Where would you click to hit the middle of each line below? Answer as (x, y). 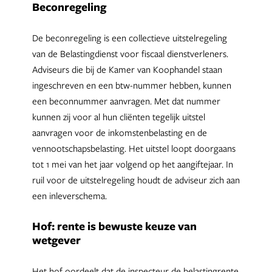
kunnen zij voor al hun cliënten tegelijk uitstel (118, 117)
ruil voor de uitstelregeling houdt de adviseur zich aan (136, 180)
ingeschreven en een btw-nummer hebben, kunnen (131, 85)
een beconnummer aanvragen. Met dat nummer (126, 101)
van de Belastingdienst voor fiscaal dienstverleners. (130, 54)
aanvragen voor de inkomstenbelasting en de (119, 133)
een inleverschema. (69, 196)
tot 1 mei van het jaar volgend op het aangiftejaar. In (132, 164)
